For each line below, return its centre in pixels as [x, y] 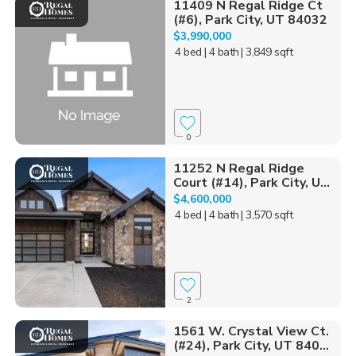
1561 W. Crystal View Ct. [251, 331]
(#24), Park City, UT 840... [251, 345]
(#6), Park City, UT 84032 [250, 20]
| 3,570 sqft [267, 215]
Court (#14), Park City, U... [251, 183]
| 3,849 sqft [267, 52]
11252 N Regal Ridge [238, 169]
